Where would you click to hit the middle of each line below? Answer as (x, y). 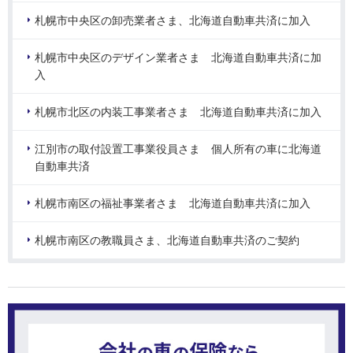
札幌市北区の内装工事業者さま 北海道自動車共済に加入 (178, 112)
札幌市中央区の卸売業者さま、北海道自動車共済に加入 (173, 21)
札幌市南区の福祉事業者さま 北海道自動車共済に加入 (173, 204)
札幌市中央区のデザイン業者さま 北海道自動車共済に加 (178, 58)
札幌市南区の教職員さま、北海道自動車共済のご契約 (167, 241)
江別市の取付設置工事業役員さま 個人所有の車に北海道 (178, 149)
